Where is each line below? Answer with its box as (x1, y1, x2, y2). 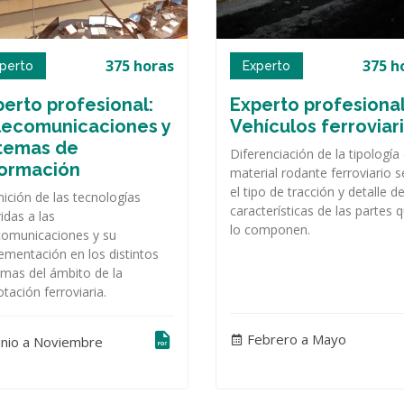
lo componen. (230, 220, 310, 238)
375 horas (106, 55, 174, 76)
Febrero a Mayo (243, 330, 346, 349)
